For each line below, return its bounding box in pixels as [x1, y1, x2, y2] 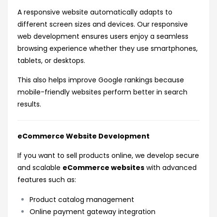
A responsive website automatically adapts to [17, 7, 172, 17]
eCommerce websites [62, 163, 144, 173]
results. [17, 99, 41, 109]
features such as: [17, 175, 76, 185]
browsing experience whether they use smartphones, [17, 44, 198, 54]
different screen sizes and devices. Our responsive [17, 19, 188, 30]
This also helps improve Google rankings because [17, 75, 184, 85]
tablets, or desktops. [17, 56, 85, 66]
